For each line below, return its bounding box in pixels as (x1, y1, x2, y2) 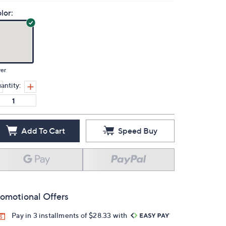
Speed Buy (118, 126, 157, 136)
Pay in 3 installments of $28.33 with (12, 211, 129, 219)
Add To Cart (21, 126, 65, 136)
